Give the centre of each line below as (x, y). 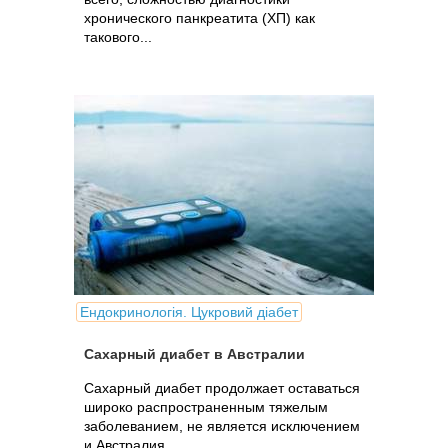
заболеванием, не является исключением (222, 426)
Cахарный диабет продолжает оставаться (222, 388)
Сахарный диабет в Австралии (194, 354)
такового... (118, 37)
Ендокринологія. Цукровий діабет (189, 312)
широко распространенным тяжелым (206, 407)
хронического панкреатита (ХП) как (199, 18)
